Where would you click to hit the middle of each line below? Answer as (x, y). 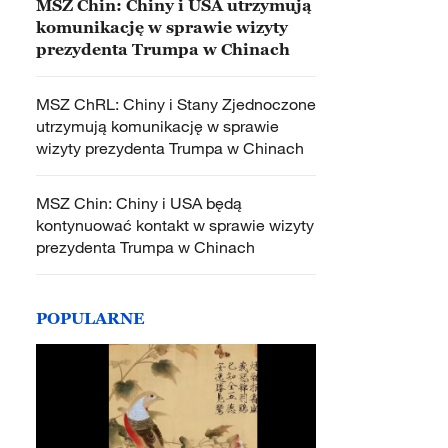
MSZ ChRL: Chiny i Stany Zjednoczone (176, 104)
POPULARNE (90, 318)
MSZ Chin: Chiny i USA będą (139, 203)
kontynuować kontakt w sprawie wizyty (175, 225)
